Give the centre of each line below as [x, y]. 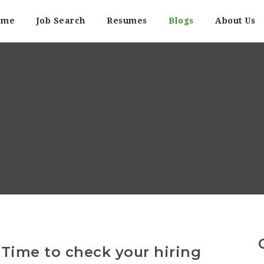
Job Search [61, 21]
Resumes [127, 21]
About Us [235, 21]
